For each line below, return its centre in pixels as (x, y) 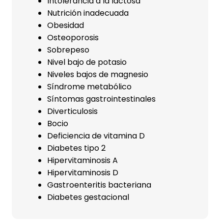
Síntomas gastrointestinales (101, 99)
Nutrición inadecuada (88, 13)
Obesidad (66, 25)
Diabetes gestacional (88, 197)
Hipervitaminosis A (82, 160)
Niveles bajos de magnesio (98, 74)
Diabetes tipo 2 (76, 148)
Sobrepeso (68, 50)
